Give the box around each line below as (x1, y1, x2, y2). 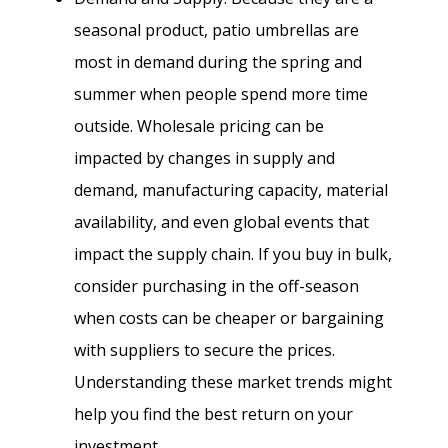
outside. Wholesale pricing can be (74, 114, 324, 137)
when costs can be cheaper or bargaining (74, 306, 384, 329)
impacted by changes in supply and (74, 146, 335, 169)
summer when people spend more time (74, 82, 368, 105)
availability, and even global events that (74, 210, 369, 233)
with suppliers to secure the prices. (74, 338, 335, 361)
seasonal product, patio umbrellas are (74, 18, 359, 41)
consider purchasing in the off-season (74, 274, 359, 297)
